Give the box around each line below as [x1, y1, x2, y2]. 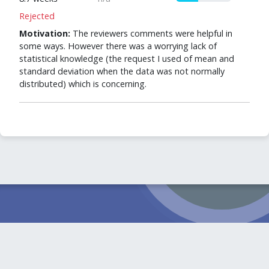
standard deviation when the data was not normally [19, 65, 225, 77]
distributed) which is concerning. [19, 78, 147, 89]
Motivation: [19, 28, 70, 39]
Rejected [19, 10, 55, 22]
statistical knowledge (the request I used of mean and [19, 53, 234, 64]
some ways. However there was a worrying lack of [19, 40, 217, 52]
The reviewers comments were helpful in [70, 28, 232, 39]
